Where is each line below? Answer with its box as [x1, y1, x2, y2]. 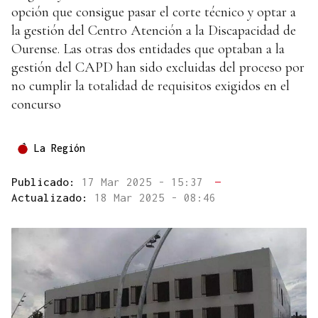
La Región [34, 142, 85, 155]
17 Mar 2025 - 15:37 [82, 175, 209, 189]
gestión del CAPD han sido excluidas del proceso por [11, 59, 305, 77]
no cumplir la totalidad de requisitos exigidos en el [11, 77, 290, 95]
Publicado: [11, 175, 82, 189]
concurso [11, 96, 61, 114]
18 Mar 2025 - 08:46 [94, 191, 216, 204]
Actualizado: [11, 191, 94, 204]
